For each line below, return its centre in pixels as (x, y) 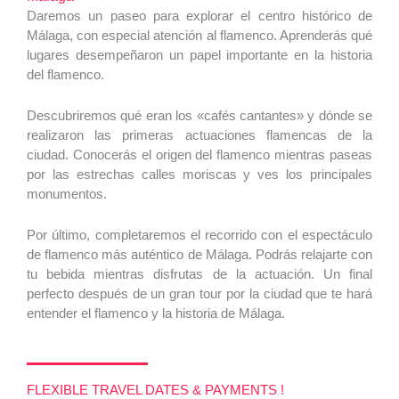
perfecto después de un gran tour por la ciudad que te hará (199, 294)
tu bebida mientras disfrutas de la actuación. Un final (199, 274)
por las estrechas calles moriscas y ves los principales (199, 175)
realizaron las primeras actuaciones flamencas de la (199, 135)
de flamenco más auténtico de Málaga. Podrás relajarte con (199, 255)
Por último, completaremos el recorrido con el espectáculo (199, 235)
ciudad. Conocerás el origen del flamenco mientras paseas (199, 155)
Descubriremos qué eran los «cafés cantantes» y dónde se (199, 116)
